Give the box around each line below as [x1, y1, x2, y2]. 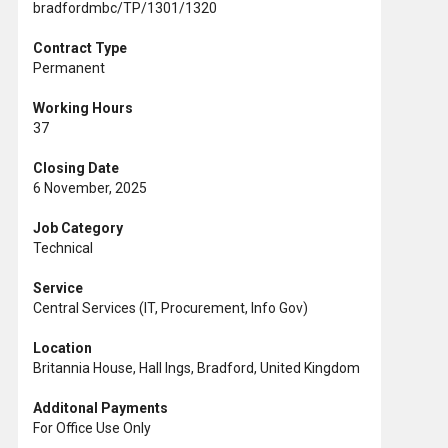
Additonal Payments [33, 399, 168, 416]
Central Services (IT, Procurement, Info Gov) [33, 299, 308, 316]
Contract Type [33, 39, 127, 56]
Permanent [33, 59, 105, 76]
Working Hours [33, 99, 133, 116]
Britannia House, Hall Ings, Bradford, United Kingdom [33, 359, 360, 376]
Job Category [33, 219, 123, 236]
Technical [33, 239, 93, 256]
